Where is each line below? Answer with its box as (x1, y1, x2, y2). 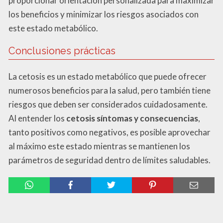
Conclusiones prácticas (8, 44, 115, 57)
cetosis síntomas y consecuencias (66, 112, 198, 123)
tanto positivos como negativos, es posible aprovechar (8, 126, 211, 137)
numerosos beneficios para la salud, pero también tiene (8, 85, 211, 96)
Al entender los (8, 112, 66, 123)
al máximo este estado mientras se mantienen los (8, 140, 190, 151)
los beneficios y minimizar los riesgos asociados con (8, 8, 199, 19)
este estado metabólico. (8, 22, 98, 33)
